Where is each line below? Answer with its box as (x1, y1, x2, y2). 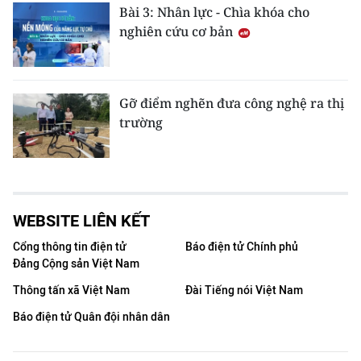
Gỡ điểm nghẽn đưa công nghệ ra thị (119, 93, 344, 112)
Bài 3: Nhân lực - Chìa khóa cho (119, 2, 309, 21)
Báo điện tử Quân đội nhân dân (13, 309, 170, 324)
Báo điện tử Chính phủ (185, 239, 298, 254)
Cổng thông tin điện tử (13, 239, 127, 254)
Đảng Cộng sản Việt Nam (13, 256, 139, 271)
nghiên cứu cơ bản (119, 22, 236, 40)
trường (119, 113, 163, 131)
